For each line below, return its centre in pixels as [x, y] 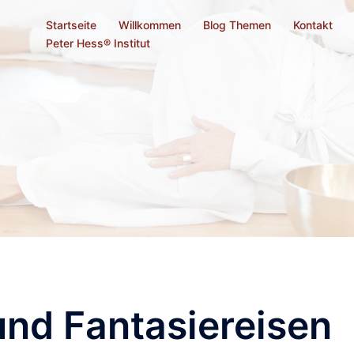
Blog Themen [237, 25]
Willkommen [150, 25]
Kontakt [313, 25]
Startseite [71, 25]
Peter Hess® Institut [98, 43]
